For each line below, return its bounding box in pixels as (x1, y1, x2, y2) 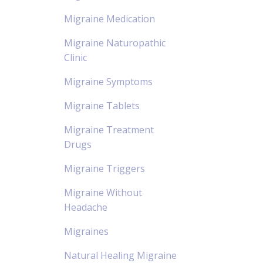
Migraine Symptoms (63, 75, 153, 88)
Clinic (63, 50, 87, 64)
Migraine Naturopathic (63, 36, 166, 49)
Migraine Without (63, 186, 142, 199)
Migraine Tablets (63, 99, 140, 112)
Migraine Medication (63, 12, 155, 25)
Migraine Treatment (63, 123, 154, 136)
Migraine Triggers (63, 161, 145, 175)
